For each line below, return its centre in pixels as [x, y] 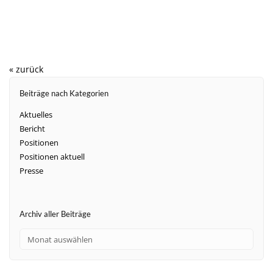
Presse [31, 171]
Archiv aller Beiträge [55, 214]
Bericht [32, 129]
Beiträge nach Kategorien [64, 94]
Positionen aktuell [52, 157]
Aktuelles [36, 115]
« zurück [26, 69]
